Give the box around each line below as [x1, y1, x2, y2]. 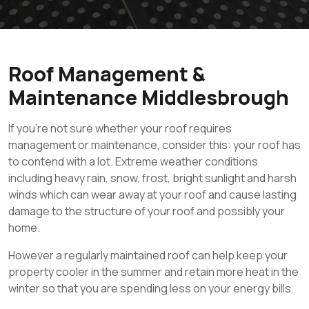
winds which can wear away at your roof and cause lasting [8, 186, 297, 202]
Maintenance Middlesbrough [8, 83, 289, 111]
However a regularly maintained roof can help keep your [8, 247, 288, 263]
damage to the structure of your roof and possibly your [8, 203, 285, 219]
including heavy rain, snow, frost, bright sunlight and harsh [8, 170, 297, 186]
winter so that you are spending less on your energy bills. [8, 280, 294, 296]
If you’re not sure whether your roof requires [8, 120, 232, 136]
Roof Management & [8, 59, 206, 88]
